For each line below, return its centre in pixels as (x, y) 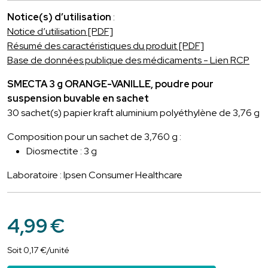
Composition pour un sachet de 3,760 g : (94, 136)
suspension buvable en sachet (78, 98)
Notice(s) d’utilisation (59, 17)
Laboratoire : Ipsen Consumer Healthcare (95, 175)
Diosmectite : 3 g (62, 151)
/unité (58, 250)
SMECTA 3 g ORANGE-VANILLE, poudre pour (110, 84)
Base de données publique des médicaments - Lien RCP (128, 60)
